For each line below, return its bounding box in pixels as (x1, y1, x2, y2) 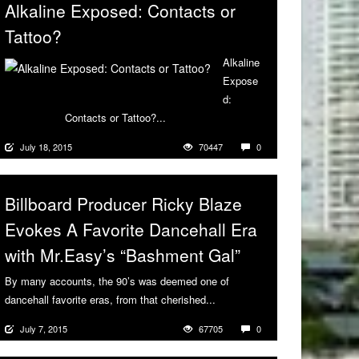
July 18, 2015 (20, 140, 72, 154)
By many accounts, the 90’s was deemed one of (5, 273, 229, 289)
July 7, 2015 (20, 322, 67, 336)
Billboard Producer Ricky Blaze (5, 192, 242, 216)
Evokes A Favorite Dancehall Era (5, 217, 257, 242)
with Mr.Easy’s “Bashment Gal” (5, 243, 240, 268)
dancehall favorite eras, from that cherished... (5, 292, 216, 308)
